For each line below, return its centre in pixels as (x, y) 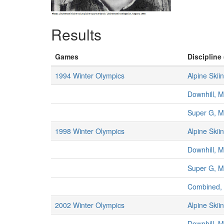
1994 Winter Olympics (90, 75)
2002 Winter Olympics (90, 205)
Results (76, 34)
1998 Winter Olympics (90, 131)
